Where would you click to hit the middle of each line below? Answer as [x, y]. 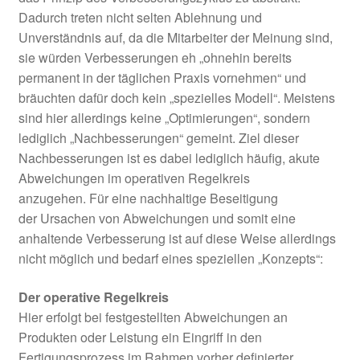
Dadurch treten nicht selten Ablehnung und [140, 18]
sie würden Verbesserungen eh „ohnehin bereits [155, 58]
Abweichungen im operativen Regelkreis [134, 178]
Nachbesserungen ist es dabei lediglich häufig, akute [169, 158]
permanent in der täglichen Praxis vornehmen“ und [162, 78]
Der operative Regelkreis [93, 297]
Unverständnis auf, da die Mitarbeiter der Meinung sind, [175, 38]
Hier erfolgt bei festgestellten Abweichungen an [153, 317]
